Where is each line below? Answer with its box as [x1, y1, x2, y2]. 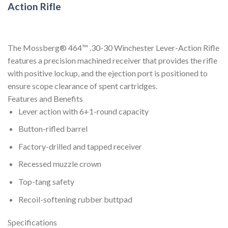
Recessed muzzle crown [18, 159, 101, 169]
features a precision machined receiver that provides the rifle [8, 55, 217, 65]
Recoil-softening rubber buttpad [18, 194, 132, 204]
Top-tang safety [18, 177, 74, 187]
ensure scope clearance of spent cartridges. [8, 80, 157, 91]
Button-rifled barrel [18, 124, 88, 134]
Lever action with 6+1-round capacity [18, 106, 149, 116]
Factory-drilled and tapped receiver [18, 141, 142, 151]
